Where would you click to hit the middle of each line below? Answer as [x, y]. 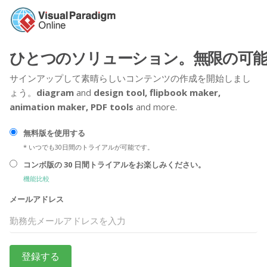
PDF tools [112, 107]
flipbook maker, [185, 92]
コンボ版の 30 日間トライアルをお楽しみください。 [114, 164]
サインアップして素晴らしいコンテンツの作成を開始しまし [130, 78]
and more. [155, 107]
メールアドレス [37, 199]
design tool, [120, 92]
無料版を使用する [54, 133]
